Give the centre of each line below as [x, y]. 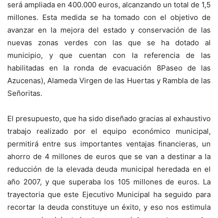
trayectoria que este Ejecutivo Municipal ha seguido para [109, 195]
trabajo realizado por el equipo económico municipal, [109, 131]
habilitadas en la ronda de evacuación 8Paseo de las [109, 68]
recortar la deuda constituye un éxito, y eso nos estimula [109, 207]
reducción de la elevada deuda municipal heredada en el [109, 169]
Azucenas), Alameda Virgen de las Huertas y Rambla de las [109, 81]
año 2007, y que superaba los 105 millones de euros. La [109, 182]
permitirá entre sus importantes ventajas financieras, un [109, 144]
